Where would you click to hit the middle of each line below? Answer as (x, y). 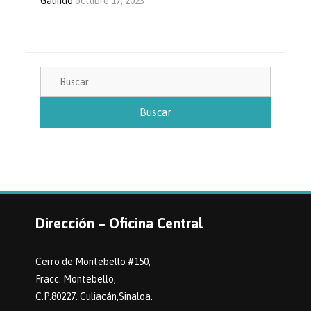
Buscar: (285, 74)
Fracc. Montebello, (75, 279)
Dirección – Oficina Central (119, 223)
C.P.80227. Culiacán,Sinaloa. (94, 296)
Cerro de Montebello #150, (93, 261)
